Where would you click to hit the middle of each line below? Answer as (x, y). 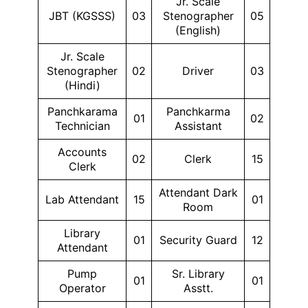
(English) (198, 30)
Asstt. (198, 288)
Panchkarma (198, 111)
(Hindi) (82, 85)
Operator (82, 288)
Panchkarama (82, 111)
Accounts (82, 152)
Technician (82, 126)
